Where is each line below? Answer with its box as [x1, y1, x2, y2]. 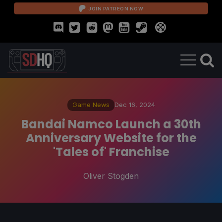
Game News [72, 101, 110, 109]
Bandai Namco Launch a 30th [21, 115, 201, 132]
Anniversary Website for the [25, 129, 197, 146]
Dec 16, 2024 [114, 101, 155, 109]
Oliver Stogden [83, 170, 139, 181]
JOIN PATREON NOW [88, 5, 143, 11]
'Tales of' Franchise [53, 143, 169, 160]
